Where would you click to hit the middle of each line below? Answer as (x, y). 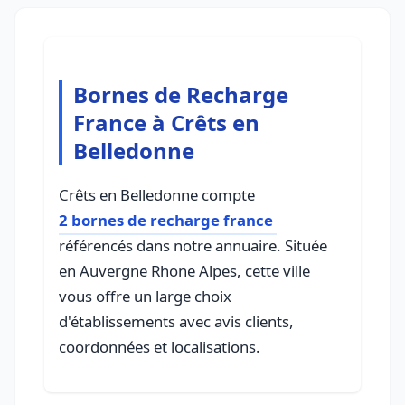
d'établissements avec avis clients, (176, 321)
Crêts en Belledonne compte (157, 195)
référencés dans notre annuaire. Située (193, 245)
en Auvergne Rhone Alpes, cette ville (184, 271)
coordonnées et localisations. (160, 347)
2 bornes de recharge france (166, 220)
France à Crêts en (166, 122)
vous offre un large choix (145, 296)
